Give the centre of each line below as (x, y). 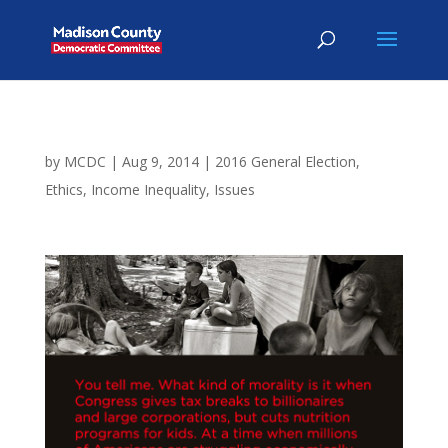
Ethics (63, 189)
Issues (234, 189)
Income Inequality (148, 189)
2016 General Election (285, 161)
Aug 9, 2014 (160, 161)
